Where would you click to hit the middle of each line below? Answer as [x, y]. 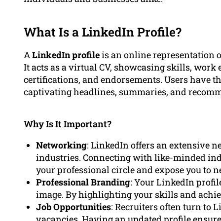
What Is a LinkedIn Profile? [103, 32]
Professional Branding [83, 182]
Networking [61, 145]
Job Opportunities [74, 207]
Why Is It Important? [68, 124]
